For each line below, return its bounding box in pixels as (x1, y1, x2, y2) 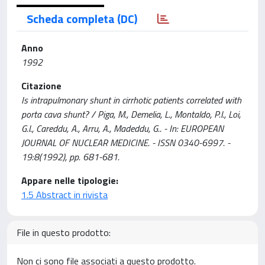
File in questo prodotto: (17, 225, 111, 240)
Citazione (21, 79, 62, 93)
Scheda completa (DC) (27, 9, 137, 28)
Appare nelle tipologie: (21, 173, 118, 188)
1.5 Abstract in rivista (21, 188, 108, 202)
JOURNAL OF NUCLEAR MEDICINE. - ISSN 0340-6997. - (21, 135, 230, 150)
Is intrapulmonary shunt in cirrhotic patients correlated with (21, 93, 241, 107)
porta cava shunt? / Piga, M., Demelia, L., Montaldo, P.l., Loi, (21, 107, 241, 121)
